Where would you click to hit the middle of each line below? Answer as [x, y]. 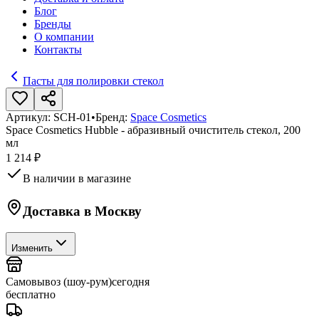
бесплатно [31, 295]
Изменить [32, 249]
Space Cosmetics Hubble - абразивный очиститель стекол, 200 [153, 130]
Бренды [53, 24]
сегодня [131, 282]
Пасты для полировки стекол [93, 81]
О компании [64, 37]
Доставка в [59, 211]
